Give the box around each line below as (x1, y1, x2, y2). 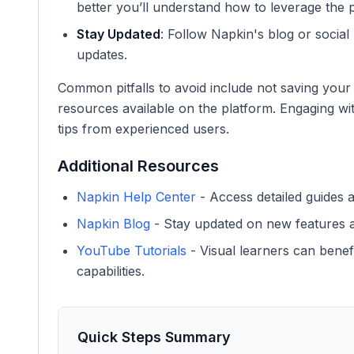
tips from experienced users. (58, 121, 229, 137)
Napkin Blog (77, 216, 150, 232)
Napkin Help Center (77, 189, 196, 205)
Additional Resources (58, 156, 219, 175)
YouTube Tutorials (77, 243, 186, 258)
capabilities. (77, 263, 145, 279)
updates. (77, 47, 127, 62)
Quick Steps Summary (77, 329, 231, 345)
